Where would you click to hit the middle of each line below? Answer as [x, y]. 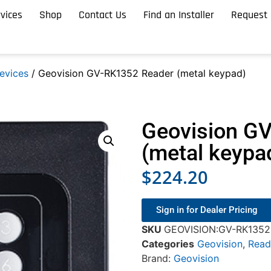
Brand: [158, 259]
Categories [168, 244]
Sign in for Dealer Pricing [207, 210]
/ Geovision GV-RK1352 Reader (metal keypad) [137, 73]
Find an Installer [179, 15]
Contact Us [103, 15]
